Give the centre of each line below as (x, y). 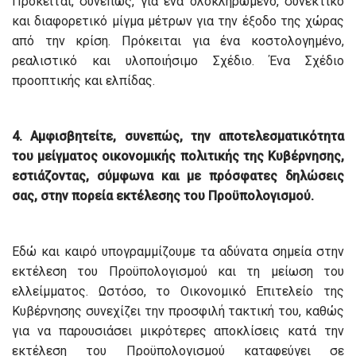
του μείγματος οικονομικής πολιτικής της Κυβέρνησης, (178, 157)
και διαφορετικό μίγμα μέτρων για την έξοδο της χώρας (178, 21)
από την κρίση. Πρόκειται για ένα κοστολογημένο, (178, 41)
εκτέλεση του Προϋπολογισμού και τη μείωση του (178, 272)
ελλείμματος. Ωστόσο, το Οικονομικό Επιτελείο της (178, 292)
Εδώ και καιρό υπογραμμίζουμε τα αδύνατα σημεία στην (178, 252)
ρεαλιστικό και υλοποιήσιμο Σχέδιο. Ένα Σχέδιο (178, 61)
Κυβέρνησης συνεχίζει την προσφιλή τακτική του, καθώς (178, 311)
